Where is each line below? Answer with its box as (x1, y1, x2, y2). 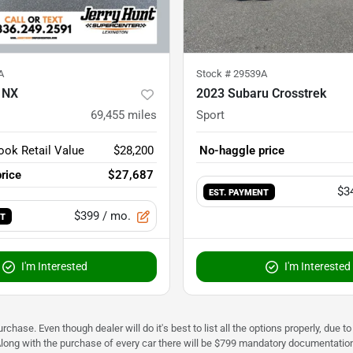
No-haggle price (199, 143, 284, 158)
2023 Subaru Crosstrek (196, 86, 326, 102)
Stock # (196, 68, 233, 80)
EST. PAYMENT (209, 187, 269, 199)
